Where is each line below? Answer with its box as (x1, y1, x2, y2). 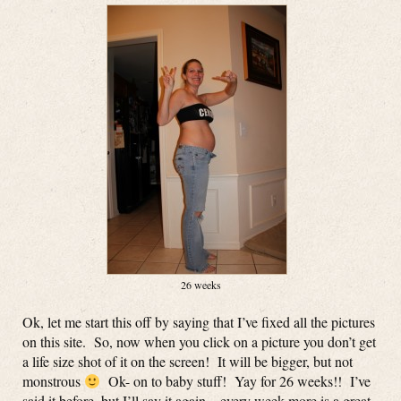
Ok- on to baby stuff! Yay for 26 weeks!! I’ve (100, 371, 371, 390)
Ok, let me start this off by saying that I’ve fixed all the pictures (22, 312, 375, 331)
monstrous (22, 371, 84, 390)
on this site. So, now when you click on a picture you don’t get (22, 332, 376, 351)
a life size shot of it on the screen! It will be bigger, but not (22, 352, 353, 371)
